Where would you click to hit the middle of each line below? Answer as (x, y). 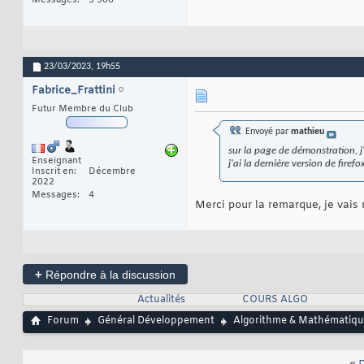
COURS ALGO (275, 299)
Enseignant (56, 160)
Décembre (112, 171)
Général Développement (156, 321)
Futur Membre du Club (82, 108)
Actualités (161, 299)
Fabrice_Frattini (74, 90)
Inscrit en (53, 171)
